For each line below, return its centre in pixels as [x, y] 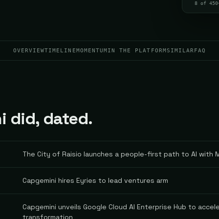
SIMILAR [180, 50]
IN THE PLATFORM [137, 50]
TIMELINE [60, 50]
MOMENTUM [92, 50]
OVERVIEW [29, 50]
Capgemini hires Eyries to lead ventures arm [95, 180]
